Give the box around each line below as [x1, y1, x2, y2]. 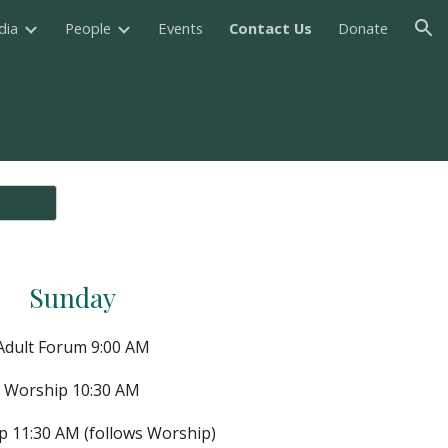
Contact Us [229, 18, 312, 38]
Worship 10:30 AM [4, 379, 140, 401]
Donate [338, 18, 388, 38]
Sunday [28, 279, 116, 315]
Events [158, 18, 203, 38]
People [65, 18, 111, 38]
